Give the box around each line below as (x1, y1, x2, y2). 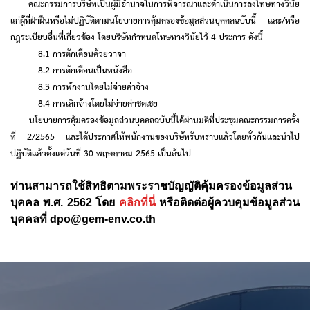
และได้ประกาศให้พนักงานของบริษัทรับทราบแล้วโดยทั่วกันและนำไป (66, 129, 300, 143)
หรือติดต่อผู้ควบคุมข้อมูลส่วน (155, 197, 300, 208)
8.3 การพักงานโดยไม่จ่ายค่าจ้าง (38, 79, 149, 93)
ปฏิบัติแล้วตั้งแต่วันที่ (10, 145, 81, 160)
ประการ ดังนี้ (219, 29, 263, 44)
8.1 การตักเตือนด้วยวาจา (38, 46, 126, 60)
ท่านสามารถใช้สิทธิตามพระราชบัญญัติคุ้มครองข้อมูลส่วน (10, 180, 292, 192)
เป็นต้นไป (158, 145, 191, 160)
